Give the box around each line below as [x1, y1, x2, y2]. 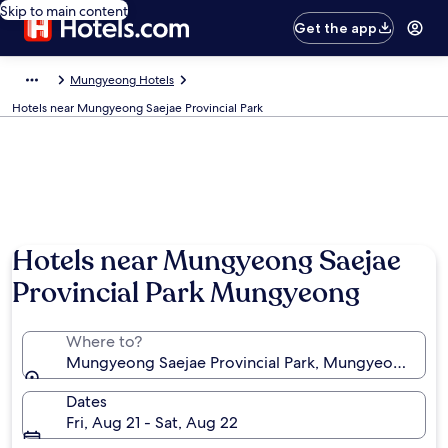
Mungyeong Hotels [70, 72, 174, 88]
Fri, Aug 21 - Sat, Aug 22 [66, 412, 238, 433]
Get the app [294, 19, 378, 37]
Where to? [66, 331, 142, 352]
